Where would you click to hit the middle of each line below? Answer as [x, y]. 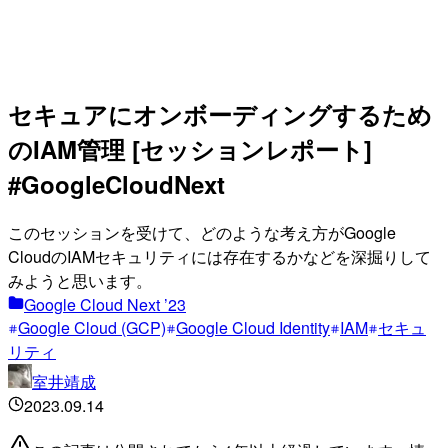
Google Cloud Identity [253, 327]
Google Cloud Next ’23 [105, 304]
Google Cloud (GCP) [92, 327]
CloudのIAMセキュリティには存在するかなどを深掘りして [219, 256]
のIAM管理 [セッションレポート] [190, 148]
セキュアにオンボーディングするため [220, 113]
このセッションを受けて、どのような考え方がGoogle [202, 232]
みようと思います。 [80, 280]
